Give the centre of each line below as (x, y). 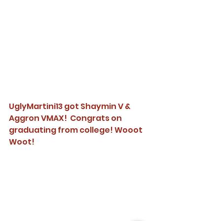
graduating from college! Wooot (76, 130)
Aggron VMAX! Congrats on (66, 118)
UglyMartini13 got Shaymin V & (71, 107)
